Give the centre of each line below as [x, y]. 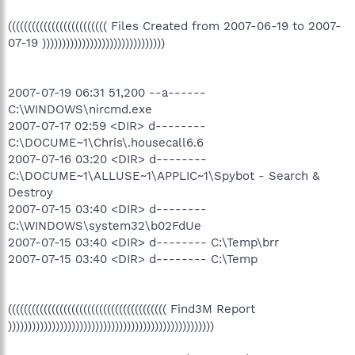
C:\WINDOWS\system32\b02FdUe [105, 226]
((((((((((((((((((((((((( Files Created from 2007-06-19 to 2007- [175, 26]
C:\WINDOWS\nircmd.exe [80, 109]
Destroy [31, 193]
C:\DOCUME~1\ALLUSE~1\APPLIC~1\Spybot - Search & [164, 176]
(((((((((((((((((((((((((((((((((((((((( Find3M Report [132, 309]
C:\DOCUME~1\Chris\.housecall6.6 [106, 143]
